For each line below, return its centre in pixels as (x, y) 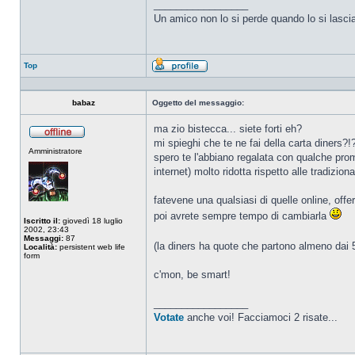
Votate (169, 317)
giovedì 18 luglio (92, 221)
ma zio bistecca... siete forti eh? (228, 129)
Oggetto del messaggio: (198, 103)
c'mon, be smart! (192, 275)
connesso (103, 152)
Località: (40, 247)
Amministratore (55, 151)
